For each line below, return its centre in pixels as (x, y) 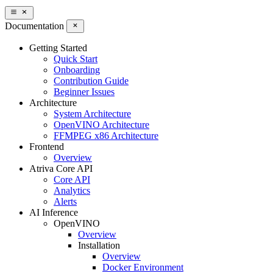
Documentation (34, 26)
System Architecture (92, 114)
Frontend (47, 147)
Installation (99, 246)
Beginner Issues (84, 92)
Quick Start (76, 59)
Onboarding (77, 70)
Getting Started (58, 48)
